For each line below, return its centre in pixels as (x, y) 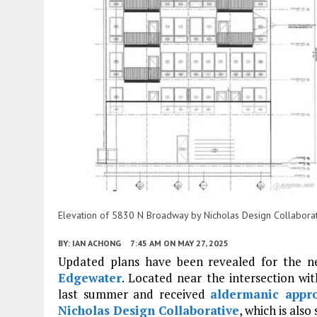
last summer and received (134, 294)
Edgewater (90, 277)
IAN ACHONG (97, 243)
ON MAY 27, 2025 (196, 243)
